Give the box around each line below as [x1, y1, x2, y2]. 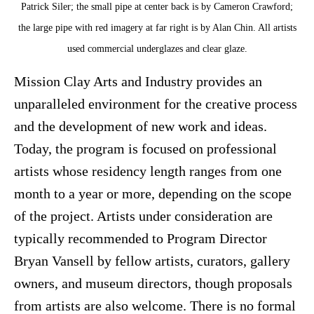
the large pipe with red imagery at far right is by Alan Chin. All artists [18, 22, 296, 34]
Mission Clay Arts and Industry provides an [14, 73, 262, 89]
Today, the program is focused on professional [14, 140, 277, 156]
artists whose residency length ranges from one [14, 163, 282, 179]
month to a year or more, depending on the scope [14, 185, 292, 201]
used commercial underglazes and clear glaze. [67, 43, 247, 55]
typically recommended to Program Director [14, 230, 267, 246]
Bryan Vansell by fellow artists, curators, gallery [14, 252, 290, 268]
